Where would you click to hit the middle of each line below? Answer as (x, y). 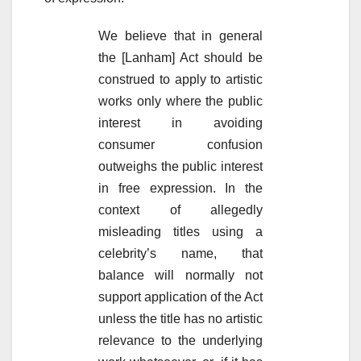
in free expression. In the (180, 188)
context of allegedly (180, 210)
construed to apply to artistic (180, 79)
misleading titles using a (180, 231)
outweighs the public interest (180, 166)
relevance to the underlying (180, 340)
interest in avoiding (180, 122)
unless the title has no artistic (180, 318)
